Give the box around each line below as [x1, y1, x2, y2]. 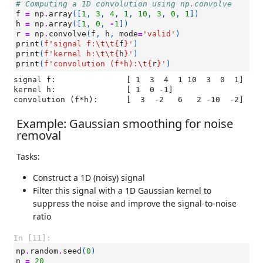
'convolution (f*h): [49, 59, 138, 68]
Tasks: [16, 151, 40, 163]
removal [16, 127, 61, 144]
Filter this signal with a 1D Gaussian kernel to [33, 185, 211, 197]
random [30, 247, 58, 255]
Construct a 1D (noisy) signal [33, 172, 145, 184]
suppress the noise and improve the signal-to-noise [33, 198, 237, 210]
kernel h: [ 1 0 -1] [14, 85, 56, 94]
